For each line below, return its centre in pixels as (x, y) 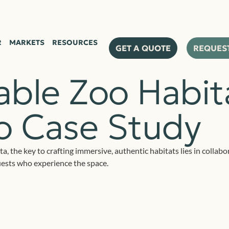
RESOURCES (75, 42)
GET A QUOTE (143, 48)
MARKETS (27, 42)
